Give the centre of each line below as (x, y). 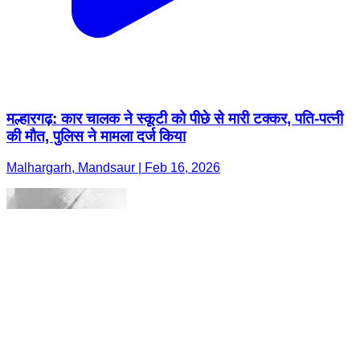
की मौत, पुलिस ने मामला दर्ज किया (96, 137)
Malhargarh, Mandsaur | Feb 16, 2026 (113, 168)
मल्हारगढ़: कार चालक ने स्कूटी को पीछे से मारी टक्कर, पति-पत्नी (175, 119)
